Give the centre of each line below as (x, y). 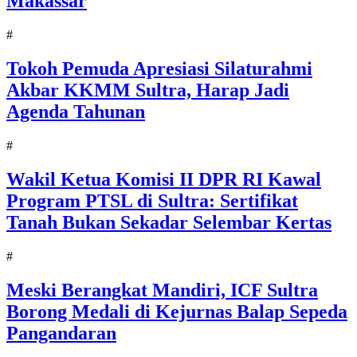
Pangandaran (61, 333)
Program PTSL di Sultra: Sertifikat (152, 201)
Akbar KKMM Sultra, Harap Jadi (148, 90)
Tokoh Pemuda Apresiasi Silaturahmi (159, 69)
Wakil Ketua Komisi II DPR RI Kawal (164, 180)
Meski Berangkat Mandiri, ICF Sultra (162, 290)
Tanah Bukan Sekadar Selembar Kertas (169, 223)
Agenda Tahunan (76, 112)
